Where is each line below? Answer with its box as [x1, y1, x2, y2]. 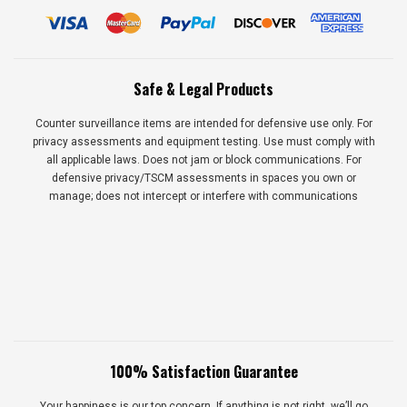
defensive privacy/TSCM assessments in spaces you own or [51, 171, 356, 184]
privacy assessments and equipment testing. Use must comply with [32, 134, 375, 148]
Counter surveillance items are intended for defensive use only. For [35, 116, 372, 130]
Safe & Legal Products [134, 77, 273, 100]
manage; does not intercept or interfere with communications [49, 189, 358, 203]
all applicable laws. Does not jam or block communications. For [45, 153, 362, 166]
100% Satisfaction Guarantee [109, 360, 298, 382]
